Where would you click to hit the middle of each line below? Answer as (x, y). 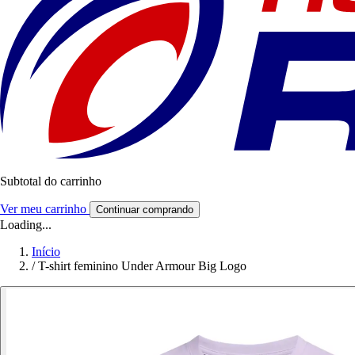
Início (46, 252)
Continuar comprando (145, 210)
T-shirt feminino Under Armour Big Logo (142, 266)
